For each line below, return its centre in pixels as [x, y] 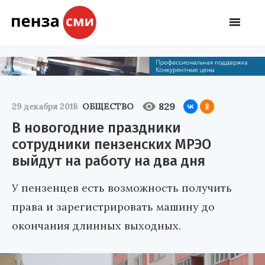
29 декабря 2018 [45, 106]
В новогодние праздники [96, 127]
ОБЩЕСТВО [108, 106]
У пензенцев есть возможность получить [122, 188]
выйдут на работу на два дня [109, 161]
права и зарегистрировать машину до [113, 206]
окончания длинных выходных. [96, 225]
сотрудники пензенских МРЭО [112, 144]
